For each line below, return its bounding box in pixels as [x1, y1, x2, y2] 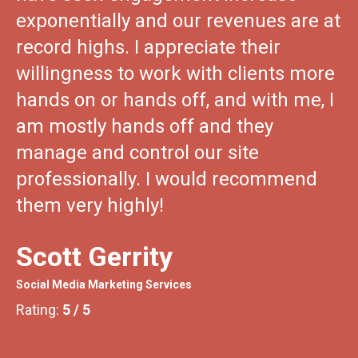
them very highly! [16, 193, 164, 217]
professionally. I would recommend [16, 167, 317, 190]
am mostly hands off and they [16, 114, 273, 137]
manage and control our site [16, 141, 259, 164]
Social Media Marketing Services [16, 277, 192, 291]
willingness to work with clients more [16, 62, 335, 85]
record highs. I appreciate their [16, 35, 280, 58]
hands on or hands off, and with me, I [16, 88, 334, 111]
